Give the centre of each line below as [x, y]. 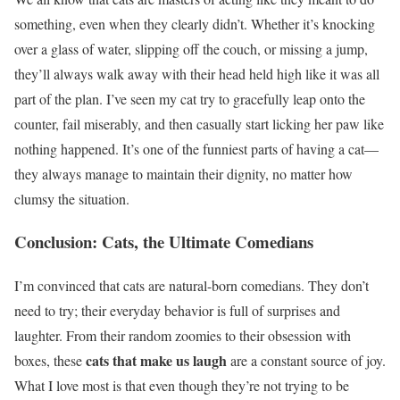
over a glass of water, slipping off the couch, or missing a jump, [191, 48]
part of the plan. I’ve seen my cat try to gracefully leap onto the [190, 98]
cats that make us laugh [156, 361]
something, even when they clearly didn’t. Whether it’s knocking [195, 23]
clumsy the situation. [72, 198]
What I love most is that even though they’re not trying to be [182, 386]
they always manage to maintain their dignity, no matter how [183, 173]
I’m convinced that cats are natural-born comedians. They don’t [192, 286]
